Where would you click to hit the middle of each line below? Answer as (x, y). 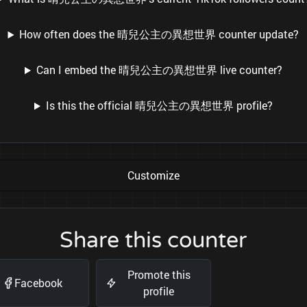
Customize (153, 175)
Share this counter (153, 241)
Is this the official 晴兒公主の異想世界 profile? (159, 106)
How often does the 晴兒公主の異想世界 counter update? (159, 34)
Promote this (159, 275)
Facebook (38, 283)
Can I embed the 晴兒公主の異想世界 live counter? (159, 70)
